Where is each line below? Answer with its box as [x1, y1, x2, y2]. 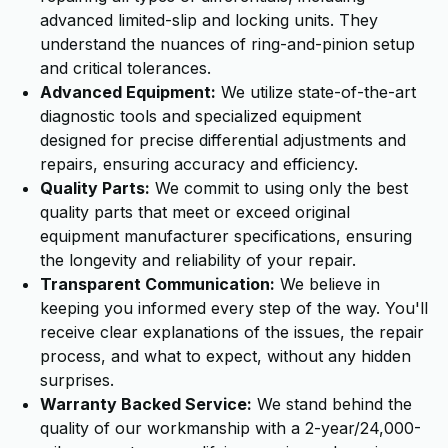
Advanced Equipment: [40, 82, 216, 102]
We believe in [275, 274, 380, 294]
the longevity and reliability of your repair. [40, 250, 356, 270]
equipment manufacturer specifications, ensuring [40, 226, 412, 246]
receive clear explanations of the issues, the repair [40, 322, 424, 342]
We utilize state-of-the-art [216, 82, 416, 102]
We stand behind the [252, 394, 412, 414]
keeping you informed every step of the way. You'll [40, 298, 428, 318]
